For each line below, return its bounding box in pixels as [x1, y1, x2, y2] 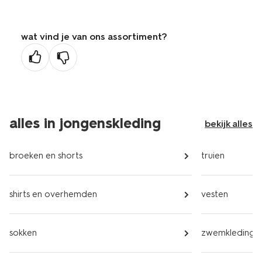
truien [201, 150, 225, 161]
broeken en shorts [9, 150, 82, 161]
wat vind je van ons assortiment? [21, 31, 167, 42]
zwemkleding [201, 227, 255, 238]
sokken [9, 227, 37, 238]
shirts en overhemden [9, 189, 97, 199]
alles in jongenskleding [9, 115, 161, 132]
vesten [201, 189, 228, 199]
